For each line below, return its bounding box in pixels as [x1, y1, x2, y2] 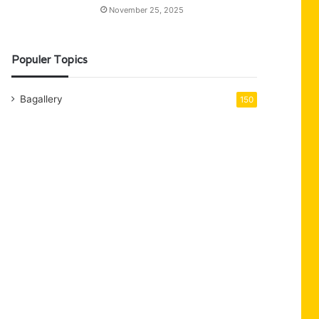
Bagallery [20, 93, 63, 105]
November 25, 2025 [109, 5, 184, 15]
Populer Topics [11, 53, 88, 66]
